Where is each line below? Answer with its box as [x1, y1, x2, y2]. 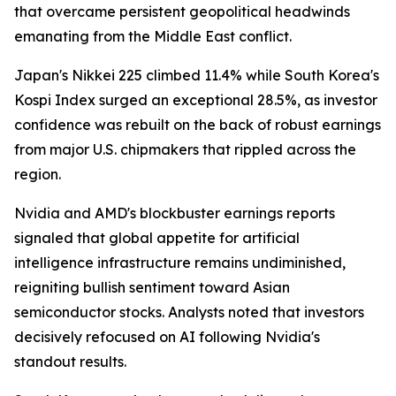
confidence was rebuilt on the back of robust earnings [14, 116, 381, 133]
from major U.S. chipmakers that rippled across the [14, 141, 356, 158]
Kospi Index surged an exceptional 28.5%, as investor [14, 91, 377, 109]
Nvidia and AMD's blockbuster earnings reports [14, 204, 335, 222]
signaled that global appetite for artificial [14, 229, 300, 247]
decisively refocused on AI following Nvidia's [14, 328, 320, 346]
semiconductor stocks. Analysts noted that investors [14, 303, 364, 321]
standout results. [14, 353, 126, 370]
